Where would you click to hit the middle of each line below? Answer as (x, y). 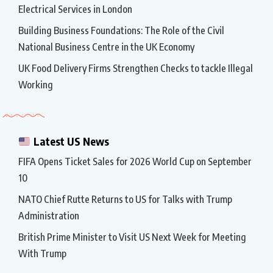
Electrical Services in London (75, 9)
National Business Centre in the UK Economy (106, 47)
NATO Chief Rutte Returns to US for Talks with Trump (125, 200)
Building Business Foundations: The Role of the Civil (121, 31)
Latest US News (70, 141)
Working (36, 85)
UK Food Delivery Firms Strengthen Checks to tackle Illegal (136, 69)
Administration (49, 216)
